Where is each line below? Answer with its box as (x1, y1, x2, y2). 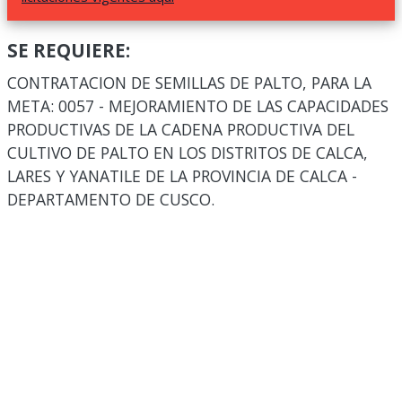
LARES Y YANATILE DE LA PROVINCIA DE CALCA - (7, 165, 357, 187)
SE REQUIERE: (7, 38, 130, 63)
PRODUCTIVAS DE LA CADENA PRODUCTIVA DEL (7, 118, 354, 140)
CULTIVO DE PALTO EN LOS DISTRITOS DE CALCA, (7, 142, 368, 163)
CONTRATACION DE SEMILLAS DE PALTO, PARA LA (7, 72, 371, 93)
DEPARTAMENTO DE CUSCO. (7, 188, 214, 210)
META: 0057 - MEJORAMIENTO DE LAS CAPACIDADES (7, 95, 389, 117)
